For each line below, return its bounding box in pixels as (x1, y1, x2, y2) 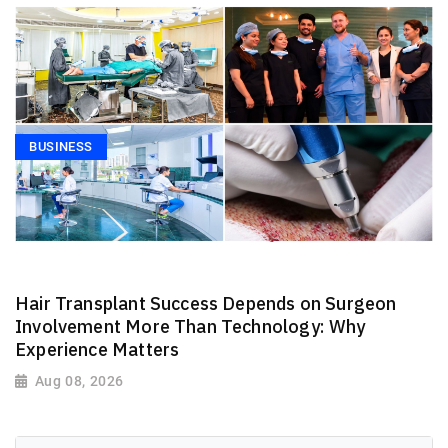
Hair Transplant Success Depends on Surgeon (15, 291, 397, 315)
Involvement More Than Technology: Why (15, 314, 366, 338)
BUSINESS (29, 139, 93, 155)
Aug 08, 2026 (34, 373, 124, 390)
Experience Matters (15, 337, 180, 361)
